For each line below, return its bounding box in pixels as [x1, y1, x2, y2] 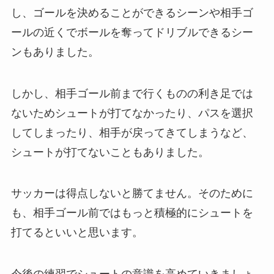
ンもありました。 [10, 45, 99, 58]
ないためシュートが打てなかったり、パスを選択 [10, 106, 253, 119]
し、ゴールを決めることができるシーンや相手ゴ [10, 6, 253, 19]
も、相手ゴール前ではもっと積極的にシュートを [10, 207, 253, 220]
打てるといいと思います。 [10, 226, 143, 239]
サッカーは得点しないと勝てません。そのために [10, 187, 253, 200]
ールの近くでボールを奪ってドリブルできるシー [10, 26, 253, 39]
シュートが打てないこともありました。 [10, 146, 209, 158]
